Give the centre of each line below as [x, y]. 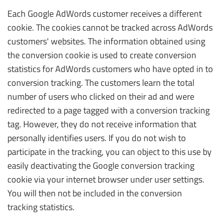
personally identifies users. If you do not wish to [97, 138]
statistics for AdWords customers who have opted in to [110, 69]
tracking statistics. [41, 207]
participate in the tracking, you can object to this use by [110, 152]
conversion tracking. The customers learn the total [101, 83]
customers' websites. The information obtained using [106, 41]
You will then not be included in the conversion [95, 193]
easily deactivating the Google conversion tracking [101, 166]
